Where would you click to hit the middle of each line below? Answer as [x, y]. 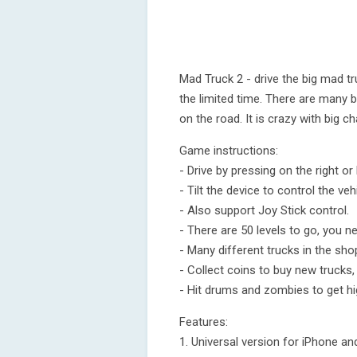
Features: [204, 322]
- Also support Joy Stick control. [264, 210]
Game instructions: [229, 151]
